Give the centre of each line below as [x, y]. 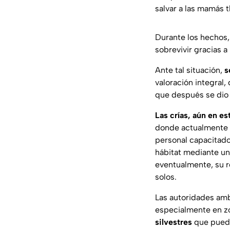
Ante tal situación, [190, 70]
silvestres [174, 222]
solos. [166, 177]
